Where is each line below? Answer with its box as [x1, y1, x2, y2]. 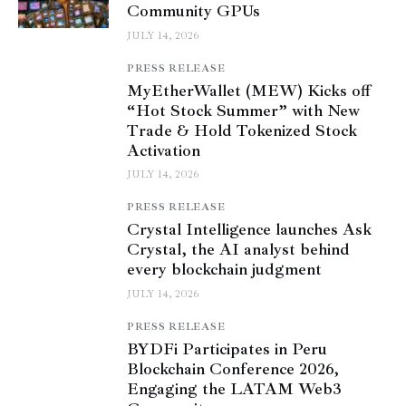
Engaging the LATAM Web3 [127, 378, 342, 399]
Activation [127, 140, 200, 160]
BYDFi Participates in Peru [127, 338, 327, 359]
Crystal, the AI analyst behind [127, 239, 350, 260]
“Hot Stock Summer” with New [127, 100, 360, 121]
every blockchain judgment [127, 259, 322, 280]
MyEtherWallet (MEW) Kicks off [127, 80, 371, 101]
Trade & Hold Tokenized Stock [127, 120, 357, 140]
